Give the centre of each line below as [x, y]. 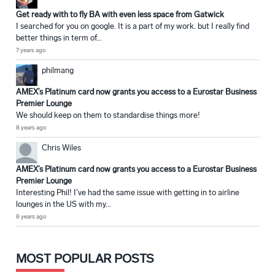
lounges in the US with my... [64, 204]
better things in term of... [59, 38]
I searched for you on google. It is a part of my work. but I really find [133, 26]
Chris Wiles [61, 148]
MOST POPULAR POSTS [85, 259]
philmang [58, 71]
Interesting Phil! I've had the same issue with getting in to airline [128, 193]
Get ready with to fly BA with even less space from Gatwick [120, 15]
